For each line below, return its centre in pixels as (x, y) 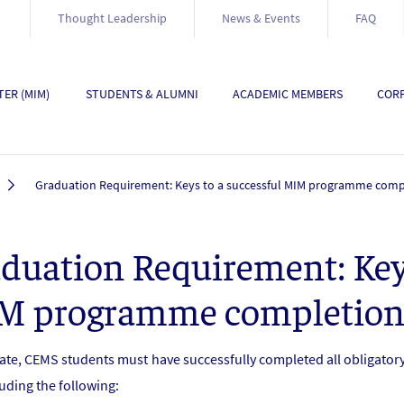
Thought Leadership (112, 18)
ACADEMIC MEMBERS (288, 93)
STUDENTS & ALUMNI (142, 93)
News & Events (261, 18)
